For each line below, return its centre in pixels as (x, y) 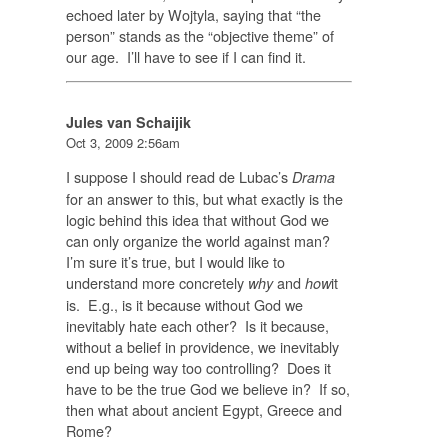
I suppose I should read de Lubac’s (178, 177)
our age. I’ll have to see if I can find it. (185, 56)
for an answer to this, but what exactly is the (204, 199)
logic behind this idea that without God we (197, 220)
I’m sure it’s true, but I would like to (175, 262)
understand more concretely (156, 283)
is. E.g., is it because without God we (184, 305)
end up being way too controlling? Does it (198, 368)
